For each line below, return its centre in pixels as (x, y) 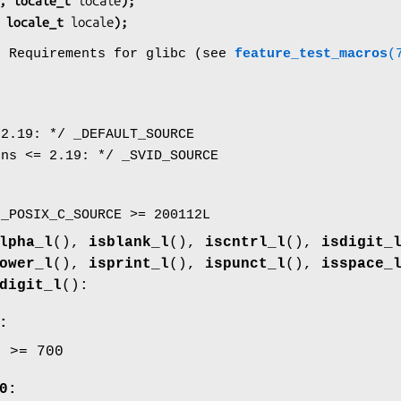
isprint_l (129, 264)
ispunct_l (245, 264)
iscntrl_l (245, 242)
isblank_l (129, 242)
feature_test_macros (311, 54)
